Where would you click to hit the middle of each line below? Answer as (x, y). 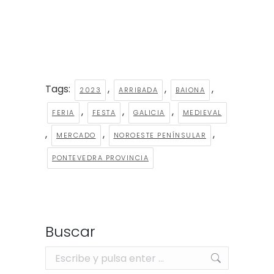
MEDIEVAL (202, 113)
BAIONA (190, 90)
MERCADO (76, 135)
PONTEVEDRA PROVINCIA (100, 158)
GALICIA (149, 113)
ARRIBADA (138, 90)
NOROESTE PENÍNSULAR (160, 135)
